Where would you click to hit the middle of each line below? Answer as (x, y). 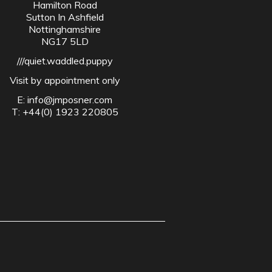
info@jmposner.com (70, 100)
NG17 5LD (65, 42)
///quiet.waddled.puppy (65, 61)
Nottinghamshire (65, 29)
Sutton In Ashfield (65, 17)
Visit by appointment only (65, 80)
